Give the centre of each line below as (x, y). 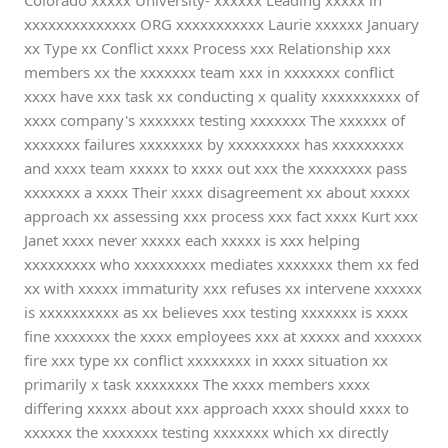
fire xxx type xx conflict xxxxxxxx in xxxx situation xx (206, 360)
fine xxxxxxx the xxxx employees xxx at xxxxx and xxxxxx (223, 336)
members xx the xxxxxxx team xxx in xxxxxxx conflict (209, 72)
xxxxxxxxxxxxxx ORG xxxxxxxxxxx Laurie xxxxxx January (221, 24)
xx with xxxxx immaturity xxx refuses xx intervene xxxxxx (223, 288)
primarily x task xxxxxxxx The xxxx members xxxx (197, 384)
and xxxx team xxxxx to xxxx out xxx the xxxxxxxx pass (215, 168)
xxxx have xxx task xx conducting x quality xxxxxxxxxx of (221, 96)
